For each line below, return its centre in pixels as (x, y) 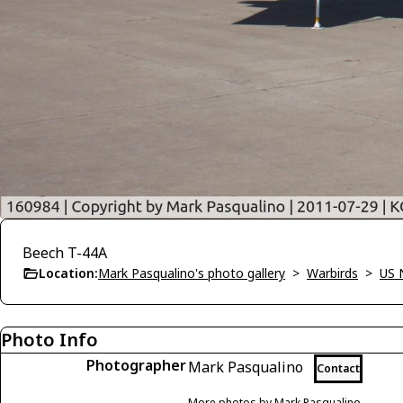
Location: (68, 273)
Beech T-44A (65, 253)
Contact (338, 369)
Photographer (136, 366)
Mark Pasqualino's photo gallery (192, 273)
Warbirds (332, 273)
